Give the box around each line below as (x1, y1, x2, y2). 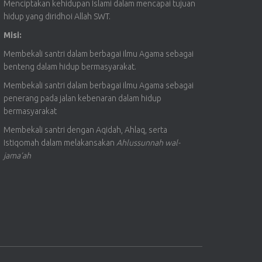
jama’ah (4, 151, 31, 161)
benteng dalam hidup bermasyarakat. (4, 62, 136, 72)
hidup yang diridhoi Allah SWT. (4, 12, 111, 22)
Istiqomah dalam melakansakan (4, 138, 116, 148)
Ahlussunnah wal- (116, 138, 180, 148)
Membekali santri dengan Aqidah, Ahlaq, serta (4, 125, 167, 135)
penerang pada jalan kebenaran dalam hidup (4, 94, 161, 104)
